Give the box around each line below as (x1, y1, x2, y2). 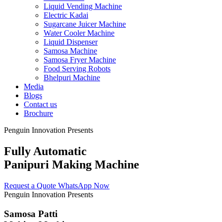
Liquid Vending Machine (44, 2, 122, 10)
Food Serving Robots (44, 64, 111, 73)
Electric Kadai (44, 11, 88, 19)
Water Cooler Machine (44, 29, 114, 37)
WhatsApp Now (58, 181, 110, 190)
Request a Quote (4, 181, 56, 190)
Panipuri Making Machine (4, 158, 139, 171)
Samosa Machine (44, 47, 97, 55)
